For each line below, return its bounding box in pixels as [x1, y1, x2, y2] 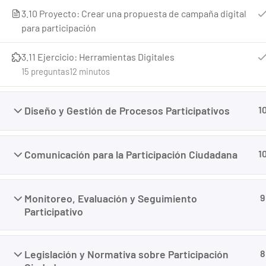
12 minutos [69, 66, 110, 77]
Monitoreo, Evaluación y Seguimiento [24, 192, 197, 205]
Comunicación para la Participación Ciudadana [24, 148, 237, 161]
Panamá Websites [91, 118, 164, 129]
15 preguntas [21, 66, 69, 77]
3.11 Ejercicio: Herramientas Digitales [21, 51, 175, 62]
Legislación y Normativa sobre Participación [24, 248, 229, 261]
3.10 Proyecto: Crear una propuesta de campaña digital [21, 8, 246, 19]
